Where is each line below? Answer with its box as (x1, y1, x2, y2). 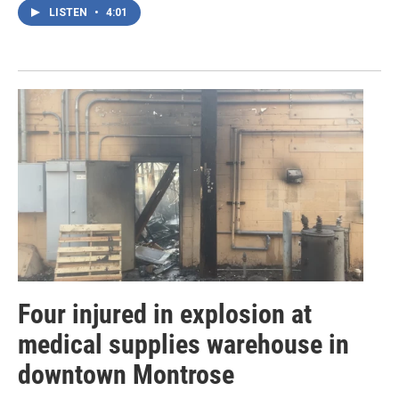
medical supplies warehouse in (18, 329, 349, 361)
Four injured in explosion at (18, 298, 312, 330)
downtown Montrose (18, 359, 234, 391)
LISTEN (49, 5, 90, 19)
